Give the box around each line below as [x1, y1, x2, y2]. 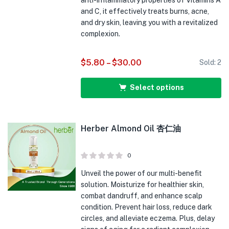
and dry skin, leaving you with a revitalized [81, 18, 218, 27]
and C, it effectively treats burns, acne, [81, 7, 210, 15]
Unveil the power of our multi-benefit [81, 169, 202, 177]
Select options [130, 83, 185, 92]
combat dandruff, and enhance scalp [81, 192, 203, 200]
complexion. [81, 30, 121, 38]
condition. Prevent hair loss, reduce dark [81, 203, 213, 211]
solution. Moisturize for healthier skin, [81, 180, 204, 189]
